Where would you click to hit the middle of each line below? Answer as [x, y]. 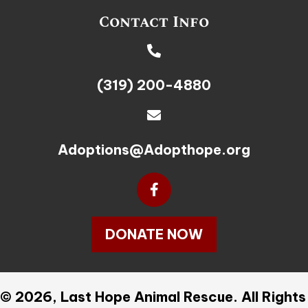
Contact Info [154, 23]
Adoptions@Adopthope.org [154, 150]
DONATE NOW [154, 234]
